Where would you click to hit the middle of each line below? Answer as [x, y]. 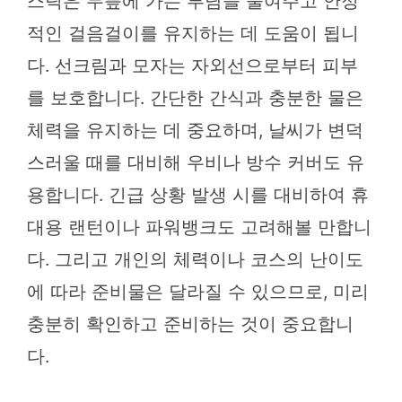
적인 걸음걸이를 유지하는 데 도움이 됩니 [193, 33]
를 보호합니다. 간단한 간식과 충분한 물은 [195, 97]
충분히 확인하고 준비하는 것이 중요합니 [190, 323]
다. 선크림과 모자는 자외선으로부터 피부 [192, 65]
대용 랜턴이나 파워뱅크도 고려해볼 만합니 [199, 227]
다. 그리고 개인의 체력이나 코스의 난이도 [195, 259]
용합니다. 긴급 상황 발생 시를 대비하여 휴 [198, 194]
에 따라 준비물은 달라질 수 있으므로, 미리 [198, 291]
